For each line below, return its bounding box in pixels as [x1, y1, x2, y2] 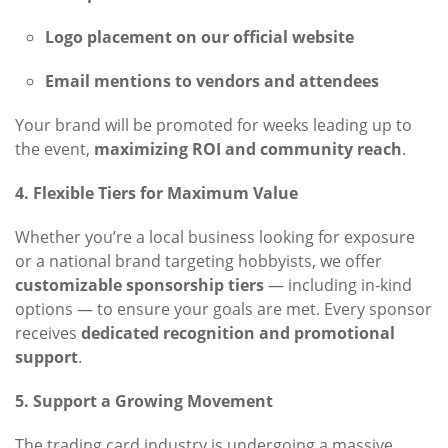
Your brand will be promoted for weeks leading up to [15, 114, 412, 137]
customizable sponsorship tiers [15, 274, 264, 297]
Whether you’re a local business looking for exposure [15, 226, 415, 249]
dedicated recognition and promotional [81, 322, 395, 345]
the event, [15, 138, 94, 161]
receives [15, 322, 81, 345]
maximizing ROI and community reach [94, 138, 402, 161]
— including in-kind [264, 274, 412, 297]
